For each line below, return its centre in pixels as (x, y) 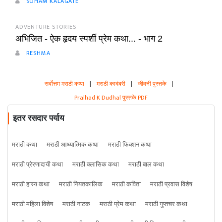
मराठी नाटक (76, 204)
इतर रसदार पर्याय (38, 118)
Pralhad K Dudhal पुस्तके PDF (111, 98)
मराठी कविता (126, 184)
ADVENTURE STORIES (46, 27)
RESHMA (37, 53)
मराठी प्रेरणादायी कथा (37, 165)
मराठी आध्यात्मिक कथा (73, 145)
